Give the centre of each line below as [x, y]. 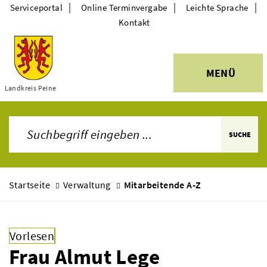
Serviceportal [36, 7]
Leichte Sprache [217, 7]
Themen [43, 76]
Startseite [30, 185]
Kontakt [134, 22]
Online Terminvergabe [124, 7]
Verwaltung [87, 185]
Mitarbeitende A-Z [162, 185]
